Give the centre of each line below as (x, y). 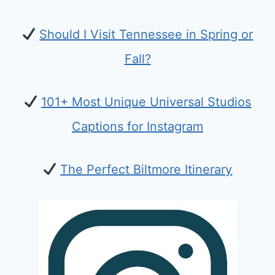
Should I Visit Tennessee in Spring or (146, 34)
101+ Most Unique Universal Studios (146, 102)
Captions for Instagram (137, 126)
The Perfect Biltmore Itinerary (146, 169)
